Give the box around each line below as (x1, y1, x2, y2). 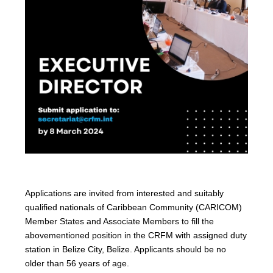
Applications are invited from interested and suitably (25, 188, 224, 199)
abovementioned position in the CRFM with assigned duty (25, 230, 247, 241)
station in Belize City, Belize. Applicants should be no (25, 244, 227, 255)
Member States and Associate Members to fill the (25, 216, 214, 227)
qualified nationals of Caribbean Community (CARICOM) (25, 202, 243, 213)
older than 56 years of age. (25, 258, 130, 269)
